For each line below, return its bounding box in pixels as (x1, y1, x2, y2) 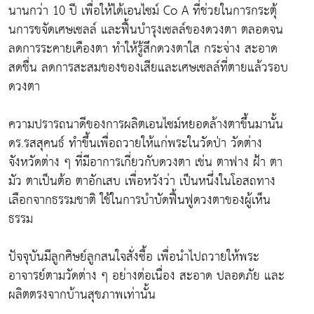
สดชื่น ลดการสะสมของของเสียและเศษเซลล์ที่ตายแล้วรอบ (8, 56, 288, 80)
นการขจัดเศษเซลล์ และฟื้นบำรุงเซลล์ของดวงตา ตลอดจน (8, 18, 283, 42)
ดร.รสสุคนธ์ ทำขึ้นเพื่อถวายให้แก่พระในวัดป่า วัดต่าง (8, 132, 262, 156)
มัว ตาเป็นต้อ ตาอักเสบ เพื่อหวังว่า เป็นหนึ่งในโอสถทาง (8, 170, 275, 193)
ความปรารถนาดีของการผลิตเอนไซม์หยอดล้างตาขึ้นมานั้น (8, 113, 283, 137)
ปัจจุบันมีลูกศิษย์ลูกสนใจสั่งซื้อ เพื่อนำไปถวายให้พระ (8, 245, 259, 269)
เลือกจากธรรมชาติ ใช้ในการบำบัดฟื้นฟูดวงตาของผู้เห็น (8, 189, 271, 212)
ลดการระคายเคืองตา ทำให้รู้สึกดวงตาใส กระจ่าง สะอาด (8, 37, 278, 61)
